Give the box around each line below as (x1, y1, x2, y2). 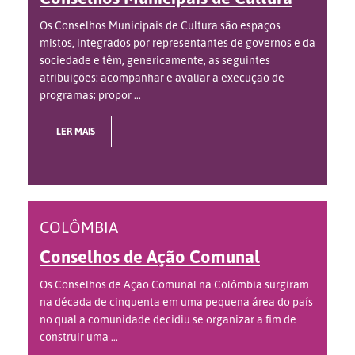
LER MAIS (56, 125, 95, 138)
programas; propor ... (40, 88, 141, 102)
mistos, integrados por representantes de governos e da (40, 36, 315, 50)
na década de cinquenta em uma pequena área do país (40, 295, 313, 309)
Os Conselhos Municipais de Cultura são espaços (40, 18, 281, 32)
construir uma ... (40, 330, 118, 344)
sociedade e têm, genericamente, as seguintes (40, 53, 270, 67)
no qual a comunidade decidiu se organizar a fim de (40, 312, 296, 326)
